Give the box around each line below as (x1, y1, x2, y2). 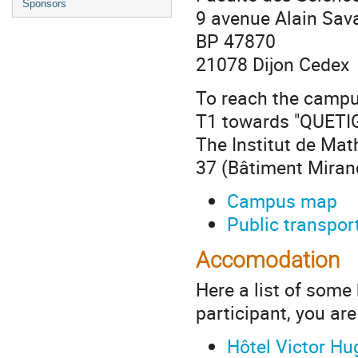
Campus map (227, 187, 337, 213)
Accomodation (196, 246, 340, 273)
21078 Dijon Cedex (196, 50, 349, 77)
